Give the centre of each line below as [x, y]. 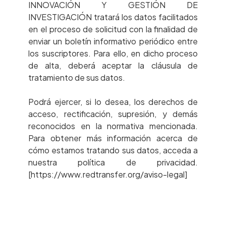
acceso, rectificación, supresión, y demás [113, 114]
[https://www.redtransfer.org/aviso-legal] [108, 174]
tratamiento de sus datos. [77, 77]
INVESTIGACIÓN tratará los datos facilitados [113, 17]
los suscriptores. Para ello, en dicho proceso [113, 53]
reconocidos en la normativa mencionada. [113, 126]
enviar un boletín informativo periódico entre [113, 41]
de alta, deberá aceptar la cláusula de [113, 65]
